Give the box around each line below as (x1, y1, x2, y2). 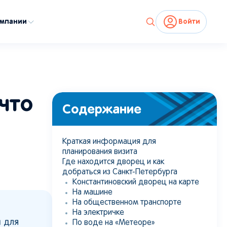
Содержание (62, 101, 141, 117)
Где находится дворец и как (62, 159, 164, 166)
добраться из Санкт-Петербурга (62, 169, 177, 176)
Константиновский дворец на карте (72, 179, 199, 186)
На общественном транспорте (72, 199, 181, 206)
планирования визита (62, 148, 137, 156)
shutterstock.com (157, 75, 203, 81)
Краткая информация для (62, 138, 156, 145)
